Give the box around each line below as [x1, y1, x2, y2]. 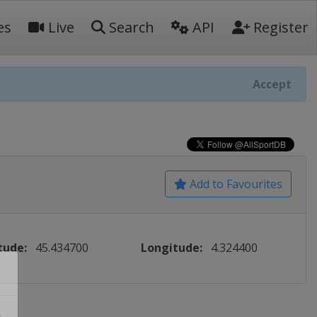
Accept [253, 76, 292, 92]
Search [105, 18, 154, 37]
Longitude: [141, 240, 203, 255]
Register [250, 18, 309, 37]
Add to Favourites [187, 176, 282, 192]
